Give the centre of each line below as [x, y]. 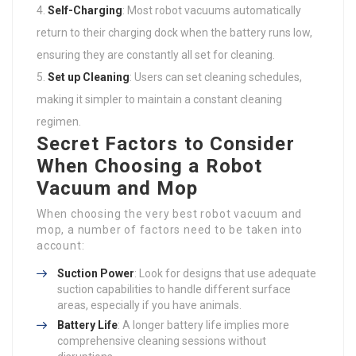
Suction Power [96, 273]
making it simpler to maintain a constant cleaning [159, 99]
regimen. [59, 122]
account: [61, 246]
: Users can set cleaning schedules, [216, 77]
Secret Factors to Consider [166, 144]
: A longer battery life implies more [203, 325]
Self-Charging [85, 10]
